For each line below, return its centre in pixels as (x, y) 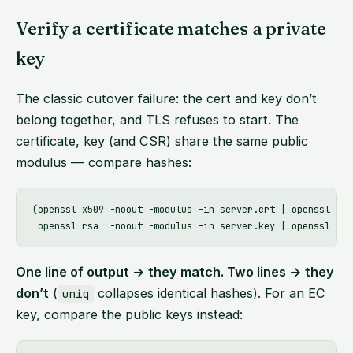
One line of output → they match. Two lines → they (175, 272)
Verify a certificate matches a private (171, 29)
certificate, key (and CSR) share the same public (162, 141)
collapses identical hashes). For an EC (210, 294)
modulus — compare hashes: (104, 162)
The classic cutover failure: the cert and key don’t (166, 98)
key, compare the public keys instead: (129, 315)
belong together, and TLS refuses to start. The (157, 119)
